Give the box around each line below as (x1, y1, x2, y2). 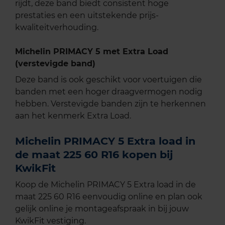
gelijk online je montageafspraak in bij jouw (15, 204, 189, 214)
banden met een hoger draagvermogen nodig (15, 87, 202, 97)
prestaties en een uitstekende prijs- (15, 11, 159, 21)
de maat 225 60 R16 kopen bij (15, 148, 173, 161)
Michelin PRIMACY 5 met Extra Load (15, 47, 168, 57)
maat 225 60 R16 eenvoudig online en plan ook (15, 192, 202, 202)
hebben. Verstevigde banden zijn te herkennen (15, 99, 206, 109)
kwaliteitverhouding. (15, 23, 98, 33)
